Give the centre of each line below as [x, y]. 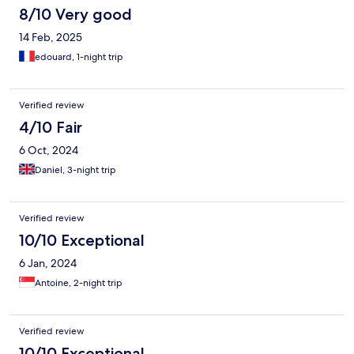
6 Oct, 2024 [49, 151]
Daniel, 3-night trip [75, 170]
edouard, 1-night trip [79, 57]
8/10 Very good [75, 15]
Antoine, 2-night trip [79, 283]
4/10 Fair [51, 128]
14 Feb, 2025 [51, 38]
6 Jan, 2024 [48, 264]
